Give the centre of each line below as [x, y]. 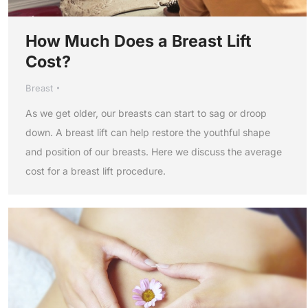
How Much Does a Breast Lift [139, 41]
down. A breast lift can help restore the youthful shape [148, 132]
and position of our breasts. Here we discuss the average [154, 151]
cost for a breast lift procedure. [96, 170]
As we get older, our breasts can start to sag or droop [146, 113]
